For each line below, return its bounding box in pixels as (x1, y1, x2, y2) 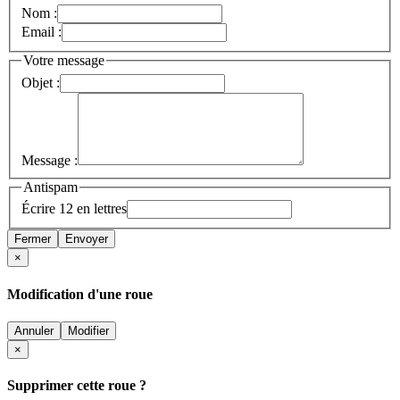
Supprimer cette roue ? (7, 378, 146, 394)
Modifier (68, 324, 109, 337)
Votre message (23, 53, 104, 69)
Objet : (21, 74, 60, 90)
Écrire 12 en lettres (21, 201, 127, 217)
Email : (21, 24, 62, 40)
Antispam (23, 179, 78, 195)
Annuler (14, 324, 54, 337)
